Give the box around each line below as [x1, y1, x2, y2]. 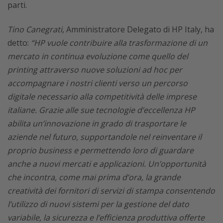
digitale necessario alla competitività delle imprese [7, 91, 197, 102]
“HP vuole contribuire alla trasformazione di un [31, 37, 208, 48]
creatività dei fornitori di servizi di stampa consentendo [7, 185, 215, 196]
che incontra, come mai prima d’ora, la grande [7, 172, 181, 183]
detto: [7, 37, 31, 48]
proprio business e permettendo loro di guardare [7, 145, 194, 156]
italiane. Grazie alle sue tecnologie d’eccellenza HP [7, 105, 195, 115]
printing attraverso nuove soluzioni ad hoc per [7, 64, 182, 75]
